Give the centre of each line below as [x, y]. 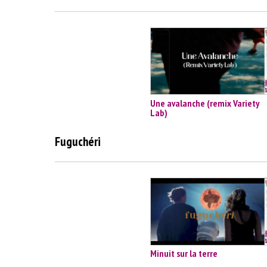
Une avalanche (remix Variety [205, 103]
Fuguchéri [78, 142]
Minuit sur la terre [184, 254]
